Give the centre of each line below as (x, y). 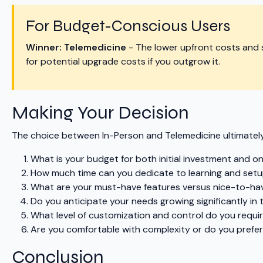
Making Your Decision (100, 113)
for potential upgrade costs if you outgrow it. (123, 62)
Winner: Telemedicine (76, 48)
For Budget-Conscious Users (128, 26)
